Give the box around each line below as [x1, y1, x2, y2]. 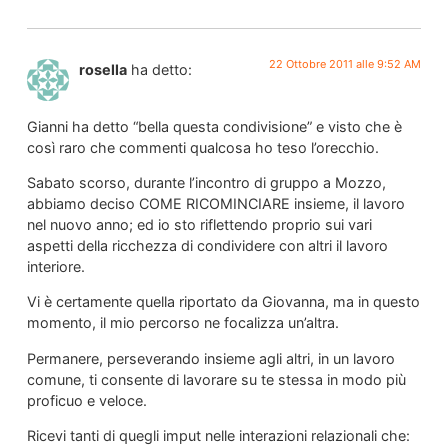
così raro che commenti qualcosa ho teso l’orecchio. [26, 138, 379, 156]
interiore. [26, 258, 85, 276]
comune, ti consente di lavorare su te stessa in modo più [26, 370, 406, 388]
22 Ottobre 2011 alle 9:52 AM [269, 57, 422, 72]
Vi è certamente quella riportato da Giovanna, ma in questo [26, 293, 420, 311]
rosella [78, 61, 127, 79]
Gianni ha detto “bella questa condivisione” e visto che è [26, 117, 402, 135]
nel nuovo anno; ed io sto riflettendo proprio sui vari [26, 216, 372, 234]
